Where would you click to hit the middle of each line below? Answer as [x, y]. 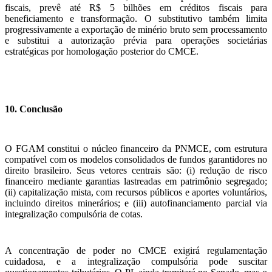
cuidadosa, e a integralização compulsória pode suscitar [136, 262]
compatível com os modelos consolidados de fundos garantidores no [136, 160]
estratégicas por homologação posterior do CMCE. [102, 51]
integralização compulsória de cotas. [74, 214]
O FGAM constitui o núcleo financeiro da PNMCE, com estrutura [136, 149]
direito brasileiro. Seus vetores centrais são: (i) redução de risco [136, 171]
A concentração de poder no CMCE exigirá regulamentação [136, 251]
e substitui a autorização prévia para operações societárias [136, 40]
